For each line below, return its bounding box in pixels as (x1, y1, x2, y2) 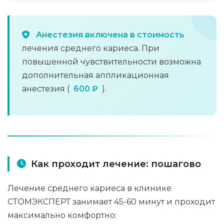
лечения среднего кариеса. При (22, 43, 159, 53)
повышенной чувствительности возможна (22, 57, 201, 66)
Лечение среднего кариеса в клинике (7, 183, 171, 193)
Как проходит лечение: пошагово (31, 158, 201, 169)
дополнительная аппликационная (22, 70, 169, 80)
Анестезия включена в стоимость (36, 30, 184, 39)
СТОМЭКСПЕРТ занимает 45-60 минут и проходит (7, 197, 215, 206)
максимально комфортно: (7, 210, 116, 220)
